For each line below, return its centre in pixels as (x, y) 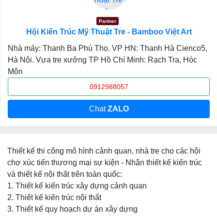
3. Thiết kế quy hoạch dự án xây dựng (72, 209)
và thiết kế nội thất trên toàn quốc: (65, 174)
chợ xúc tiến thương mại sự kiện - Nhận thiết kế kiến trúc (105, 163)
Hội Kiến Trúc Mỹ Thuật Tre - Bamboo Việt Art (109, 32)
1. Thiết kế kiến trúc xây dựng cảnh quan (77, 186)
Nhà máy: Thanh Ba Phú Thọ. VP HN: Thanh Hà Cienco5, (108, 48)
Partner (108, 21)
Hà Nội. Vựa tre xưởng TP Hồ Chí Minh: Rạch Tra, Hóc (102, 60)
